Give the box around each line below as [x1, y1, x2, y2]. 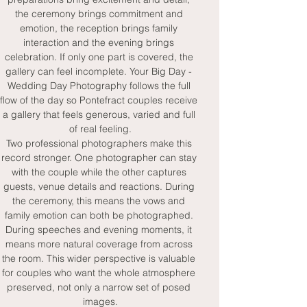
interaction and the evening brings [23, 36, 177, 49]
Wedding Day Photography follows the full [7, 79, 193, 92]
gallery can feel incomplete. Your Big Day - [5, 65, 195, 77]
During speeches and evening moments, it [5, 223, 195, 236]
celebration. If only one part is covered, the [4, 51, 196, 63]
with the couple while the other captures [11, 166, 189, 178]
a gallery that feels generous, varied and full [2, 108, 198, 121]
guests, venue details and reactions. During [3, 180, 197, 193]
